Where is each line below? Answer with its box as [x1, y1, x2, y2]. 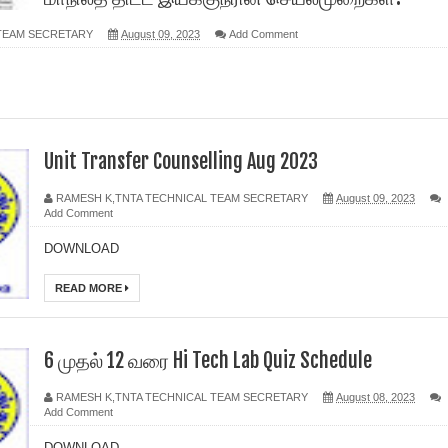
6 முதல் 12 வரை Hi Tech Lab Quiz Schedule [44, 348, 372, 373]
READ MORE [55, 282, 125, 294]
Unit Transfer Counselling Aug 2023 [44, 149, 318, 174]
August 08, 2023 [336, 391, 415, 403]
